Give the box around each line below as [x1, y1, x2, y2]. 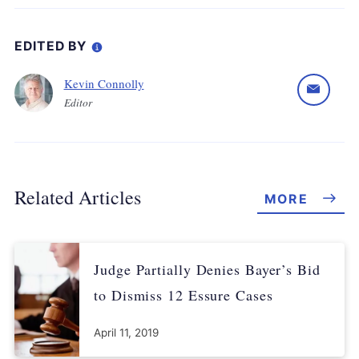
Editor [63, 95, 92, 110]
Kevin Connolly [63, 75, 144, 91]
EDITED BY [14, 38, 91, 54]
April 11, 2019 [94, 325, 159, 339]
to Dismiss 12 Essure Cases [94, 284, 273, 305]
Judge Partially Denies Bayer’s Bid [94, 259, 321, 279]
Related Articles [14, 184, 141, 210]
